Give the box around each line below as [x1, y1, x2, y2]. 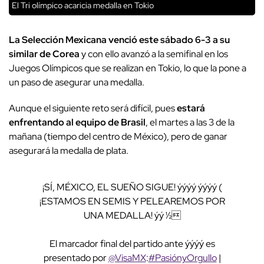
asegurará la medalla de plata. [9, 144, 128, 157]
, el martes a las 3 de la [146, 116, 235, 129]
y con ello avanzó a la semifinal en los [80, 48, 228, 61]
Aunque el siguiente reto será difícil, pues [9, 102, 177, 115]
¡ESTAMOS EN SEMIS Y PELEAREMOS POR [39, 195, 225, 208]
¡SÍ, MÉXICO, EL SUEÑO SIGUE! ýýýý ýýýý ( [42, 181, 222, 194]
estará [177, 102, 205, 115]
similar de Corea [9, 48, 80, 61]
